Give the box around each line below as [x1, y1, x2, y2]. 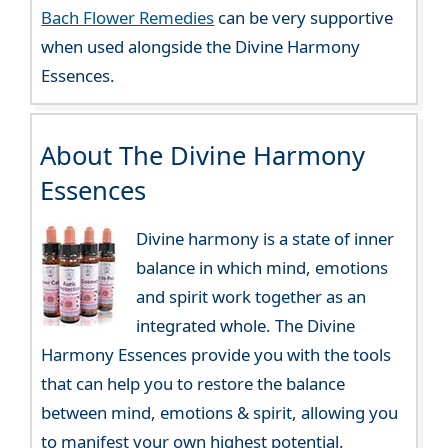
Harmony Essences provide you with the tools [41, 343, 392, 367]
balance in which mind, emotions [135, 256, 388, 280]
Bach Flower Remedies [41, 6, 215, 30]
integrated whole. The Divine [135, 314, 355, 338]
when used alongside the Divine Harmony [41, 35, 361, 59]
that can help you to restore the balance [41, 372, 346, 396]
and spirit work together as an [135, 285, 366, 309]
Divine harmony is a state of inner [135, 227, 394, 251]
